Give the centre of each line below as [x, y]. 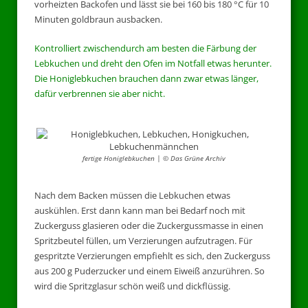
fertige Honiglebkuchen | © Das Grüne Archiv [154, 158]
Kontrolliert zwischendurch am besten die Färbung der [145, 48]
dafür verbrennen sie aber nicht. [100, 93]
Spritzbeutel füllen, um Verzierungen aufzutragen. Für [143, 240]
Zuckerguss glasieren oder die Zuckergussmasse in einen [149, 225]
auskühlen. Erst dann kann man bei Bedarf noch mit [140, 210]
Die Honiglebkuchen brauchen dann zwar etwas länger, [146, 78]
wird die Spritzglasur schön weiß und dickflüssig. [132, 286]
